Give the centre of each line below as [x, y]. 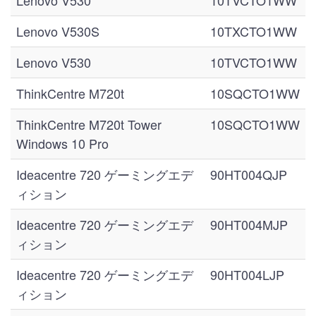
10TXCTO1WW [254, 31]
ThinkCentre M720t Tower [89, 124]
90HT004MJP [249, 224]
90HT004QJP [249, 174]
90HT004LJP [247, 274]
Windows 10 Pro [62, 143]
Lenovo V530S [58, 31]
